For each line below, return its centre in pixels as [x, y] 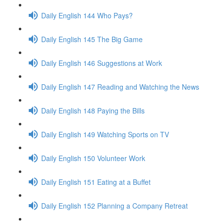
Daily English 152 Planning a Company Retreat [114, 205]
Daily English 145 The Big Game [92, 39]
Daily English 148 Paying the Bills [93, 110]
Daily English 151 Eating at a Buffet [96, 182]
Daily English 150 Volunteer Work [93, 158]
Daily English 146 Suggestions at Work [102, 63]
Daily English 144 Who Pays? [87, 15]
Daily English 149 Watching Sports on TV [105, 134]
